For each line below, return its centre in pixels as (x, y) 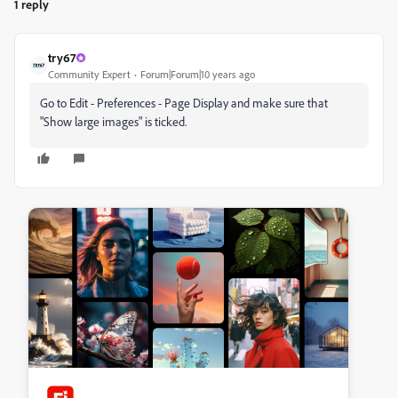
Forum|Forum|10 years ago (198, 74)
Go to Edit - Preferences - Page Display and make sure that (184, 103)
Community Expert (89, 74)
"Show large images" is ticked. (113, 121)
